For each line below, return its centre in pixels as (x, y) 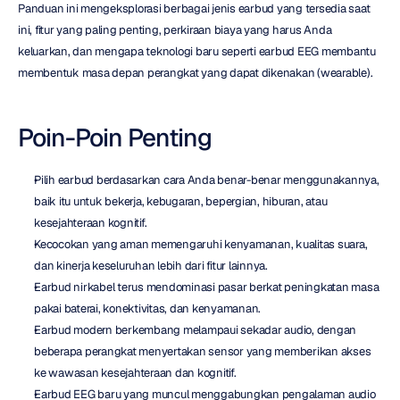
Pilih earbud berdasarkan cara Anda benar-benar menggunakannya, (207, 180)
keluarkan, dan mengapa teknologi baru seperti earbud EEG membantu (197, 51)
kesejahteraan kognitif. (91, 223)
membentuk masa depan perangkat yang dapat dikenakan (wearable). (196, 73)
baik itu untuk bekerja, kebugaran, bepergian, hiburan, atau (181, 201)
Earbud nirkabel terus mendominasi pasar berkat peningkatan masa (207, 287)
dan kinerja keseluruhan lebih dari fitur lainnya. (151, 266)
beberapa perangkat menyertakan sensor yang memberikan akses (203, 351)
